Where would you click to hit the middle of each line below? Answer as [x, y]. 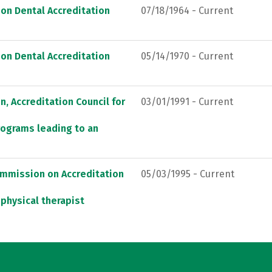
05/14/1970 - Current [187, 56]
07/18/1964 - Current [187, 10]
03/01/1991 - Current [187, 101]
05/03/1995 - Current [188, 174]
